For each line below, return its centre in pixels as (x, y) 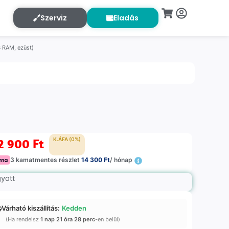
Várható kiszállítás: (31, 208)
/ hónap (121, 160)
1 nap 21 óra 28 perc (68, 220)
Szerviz (53, 18)
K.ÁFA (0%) (67, 139)
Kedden (74, 208)
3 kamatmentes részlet (46, 160)
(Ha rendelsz (23, 220)
